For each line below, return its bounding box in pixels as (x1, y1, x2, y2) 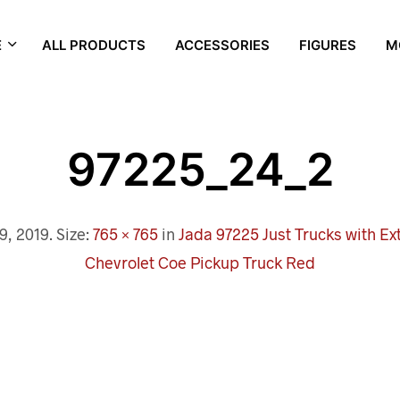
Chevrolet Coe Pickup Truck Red (84, 253, 315, 272)
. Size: (49, 224, 94, 244)
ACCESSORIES (174, 36, 270, 54)
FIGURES (298, 36, 356, 54)
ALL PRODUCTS (41, 36, 146, 54)
